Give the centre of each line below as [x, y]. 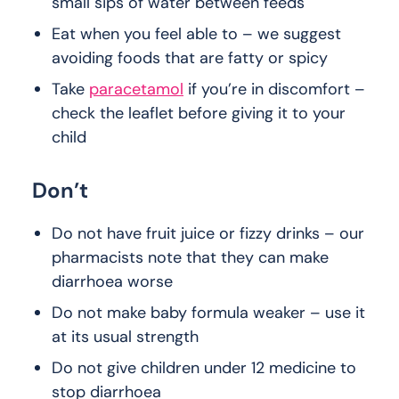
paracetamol [136, 90]
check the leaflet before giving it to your [199, 114]
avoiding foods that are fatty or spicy [190, 58]
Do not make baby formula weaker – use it [208, 313]
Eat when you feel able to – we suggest [196, 34]
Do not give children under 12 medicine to [204, 368]
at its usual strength [125, 337]
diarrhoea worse [112, 282]
